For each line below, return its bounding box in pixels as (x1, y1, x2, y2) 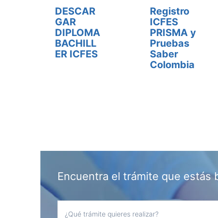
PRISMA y (150, 27, 197, 38)
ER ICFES (55, 48, 98, 60)
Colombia (150, 59, 195, 71)
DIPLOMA (55, 27, 100, 38)
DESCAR (55, 5, 95, 17)
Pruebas (150, 37, 190, 49)
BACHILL (55, 37, 96, 49)
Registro (150, 5, 190, 17)
